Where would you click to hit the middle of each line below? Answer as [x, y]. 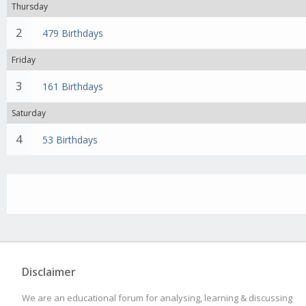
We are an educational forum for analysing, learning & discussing [157, 298]
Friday [24, 60]
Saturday [29, 113]
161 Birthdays [73, 86]
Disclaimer [49, 272]
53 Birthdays [70, 140]
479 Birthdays [73, 33]
